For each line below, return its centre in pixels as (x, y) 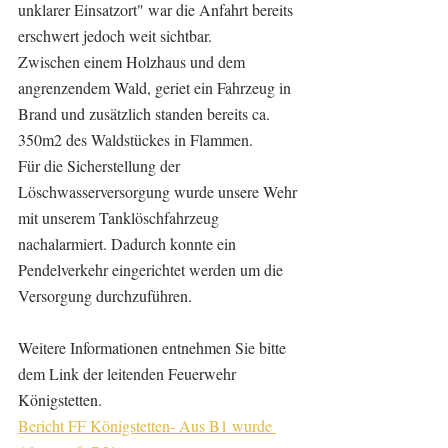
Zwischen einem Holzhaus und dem (133, 62)
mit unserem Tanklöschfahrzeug (120, 218)
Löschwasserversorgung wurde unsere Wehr (159, 192)
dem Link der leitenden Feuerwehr (129, 374)
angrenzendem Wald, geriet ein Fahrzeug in (156, 88)
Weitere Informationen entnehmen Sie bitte (154, 348)
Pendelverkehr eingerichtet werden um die (152, 270)
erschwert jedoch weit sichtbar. (115, 36)
